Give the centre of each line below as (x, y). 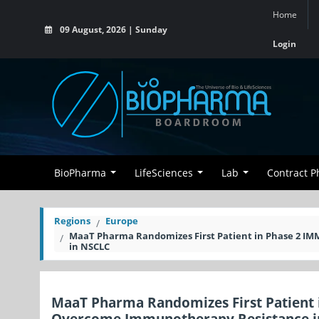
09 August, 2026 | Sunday (113, 29)
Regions (72, 221)
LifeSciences (164, 173)
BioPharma (80, 173)
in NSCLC (89, 246)
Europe (122, 221)
